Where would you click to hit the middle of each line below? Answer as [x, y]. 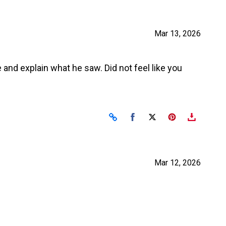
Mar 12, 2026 [177, 163]
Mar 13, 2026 [177, 34]
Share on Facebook [166, 116]
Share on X [173, 116]
